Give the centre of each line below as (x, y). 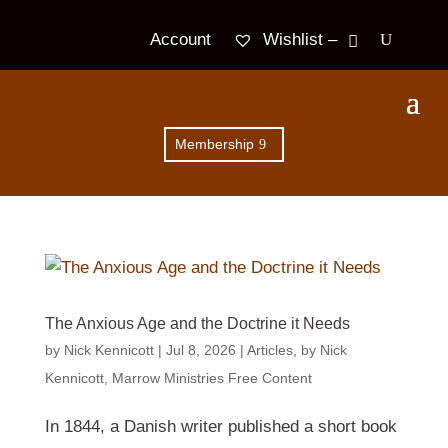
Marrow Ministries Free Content (211, 378)
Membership (215, 143)
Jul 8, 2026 (200, 350)
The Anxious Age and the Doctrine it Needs (197, 324)
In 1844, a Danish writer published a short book (220, 427)
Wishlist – (298, 39)
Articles (269, 350)
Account (181, 39)
